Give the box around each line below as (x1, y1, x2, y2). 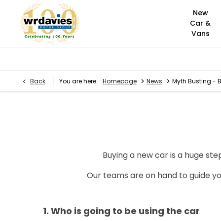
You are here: (59, 77, 98, 85)
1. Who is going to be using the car (43, 204, 200, 217)
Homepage (103, 77, 137, 85)
